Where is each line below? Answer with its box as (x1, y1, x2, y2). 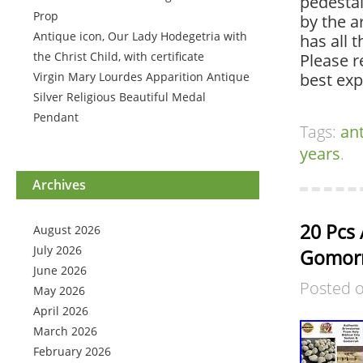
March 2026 (33, 323, 97, 339)
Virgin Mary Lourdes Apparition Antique (33, 69, 250, 84)
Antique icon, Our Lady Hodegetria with (33, 28, 247, 44)
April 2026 (33, 303, 88, 318)
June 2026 (33, 263, 87, 278)
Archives (32, 176, 86, 194)
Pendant (33, 109, 79, 125)
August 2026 (33, 222, 100, 237)
